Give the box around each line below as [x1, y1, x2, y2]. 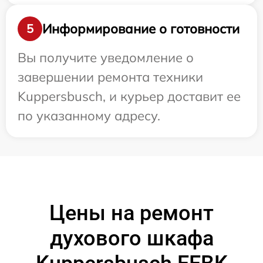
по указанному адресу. [18, 107, 160, 124]
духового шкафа [49, 226, 214, 251]
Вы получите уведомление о [18, 49, 194, 66]
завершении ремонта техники [18, 69, 203, 86]
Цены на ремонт [49, 201, 214, 226]
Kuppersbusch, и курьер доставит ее [18, 88, 241, 105]
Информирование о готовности [42, 20, 240, 37]
